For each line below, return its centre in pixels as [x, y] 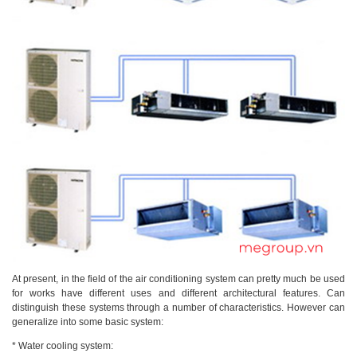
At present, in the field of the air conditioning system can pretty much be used [178, 279]
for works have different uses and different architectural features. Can [178, 293]
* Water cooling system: [63, 345]
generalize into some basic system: [88, 322]
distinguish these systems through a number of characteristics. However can [178, 307]
